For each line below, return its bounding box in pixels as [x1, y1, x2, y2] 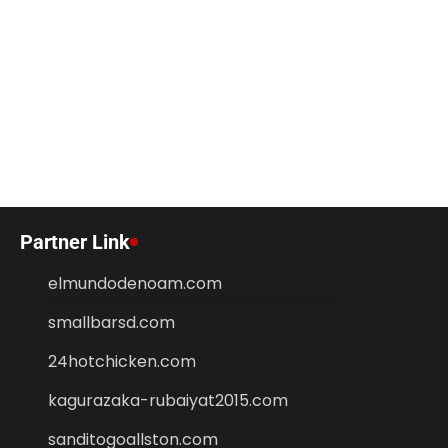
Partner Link [20, 230, 130, 254]
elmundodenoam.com [48, 272, 222, 295]
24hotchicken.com [48, 350, 196, 373]
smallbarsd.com [48, 311, 175, 334]
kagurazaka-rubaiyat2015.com [48, 389, 288, 412]
